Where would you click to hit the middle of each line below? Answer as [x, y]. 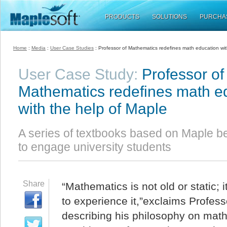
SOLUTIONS [169, 17]
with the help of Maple [93, 109]
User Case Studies [72, 48]
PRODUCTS [122, 17]
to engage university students [95, 147]
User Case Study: [78, 74]
